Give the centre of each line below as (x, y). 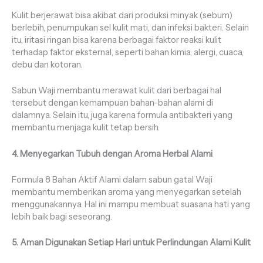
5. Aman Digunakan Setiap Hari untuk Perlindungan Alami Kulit (131, 243)
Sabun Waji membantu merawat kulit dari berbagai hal (117, 91)
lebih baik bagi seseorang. (62, 216)
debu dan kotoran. (47, 64)
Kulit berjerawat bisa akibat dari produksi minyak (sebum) (122, 15)
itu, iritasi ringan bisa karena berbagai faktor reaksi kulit (117, 40)
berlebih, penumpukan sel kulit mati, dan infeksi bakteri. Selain (130, 27)
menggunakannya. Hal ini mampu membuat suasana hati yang (131, 204)
